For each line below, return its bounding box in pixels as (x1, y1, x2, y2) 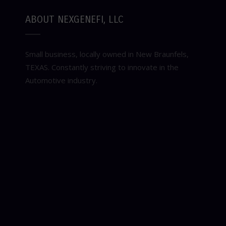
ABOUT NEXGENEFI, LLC (25, 14, 124, 26)
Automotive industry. (25, 75, 97, 86)
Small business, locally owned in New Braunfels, (25, 49, 189, 60)
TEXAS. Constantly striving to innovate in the (25, 62, 179, 73)
